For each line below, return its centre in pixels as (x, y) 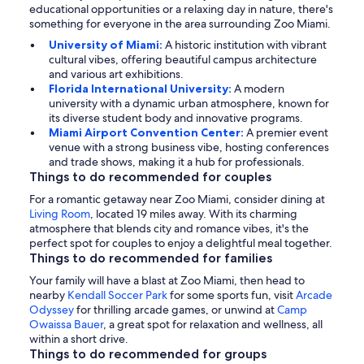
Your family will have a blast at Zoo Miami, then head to (167, 280)
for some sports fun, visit (232, 295)
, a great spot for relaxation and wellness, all (213, 324)
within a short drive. (79, 338)
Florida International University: (141, 88)
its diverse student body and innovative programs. (176, 117)
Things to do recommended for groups (148, 353)
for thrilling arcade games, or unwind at (175, 309)
